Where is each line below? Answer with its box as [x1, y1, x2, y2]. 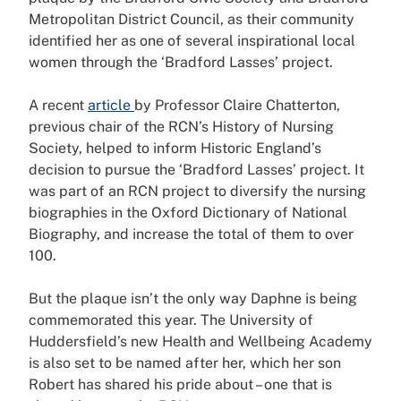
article [88, 97, 134, 115]
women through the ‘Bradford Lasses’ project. [29, 54, 337, 72]
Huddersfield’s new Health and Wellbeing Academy [29, 333, 372, 351]
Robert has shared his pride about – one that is [29, 376, 332, 394]
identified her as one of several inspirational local [29, 32, 355, 50]
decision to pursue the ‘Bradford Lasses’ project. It [29, 161, 364, 179]
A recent [29, 97, 88, 115]
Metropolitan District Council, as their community [29, 11, 354, 29]
